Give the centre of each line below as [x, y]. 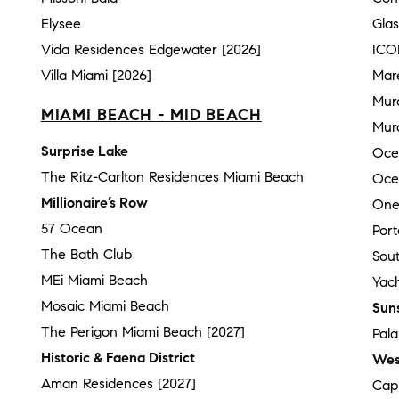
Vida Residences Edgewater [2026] [151, 50]
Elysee [61, 24]
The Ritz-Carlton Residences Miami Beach [172, 176]
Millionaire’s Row [94, 202]
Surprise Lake [84, 151]
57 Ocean [71, 228]
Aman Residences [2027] [118, 383]
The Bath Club [86, 254]
